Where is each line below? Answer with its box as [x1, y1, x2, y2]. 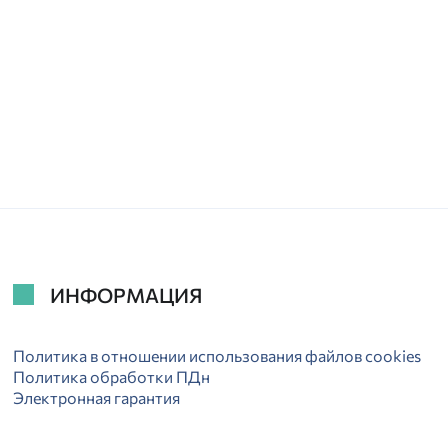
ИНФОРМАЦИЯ [50, 282, 204, 307]
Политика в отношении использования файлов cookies [13, 346, 422, 366]
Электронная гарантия [13, 388, 181, 408]
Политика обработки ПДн [13, 367, 211, 387]
